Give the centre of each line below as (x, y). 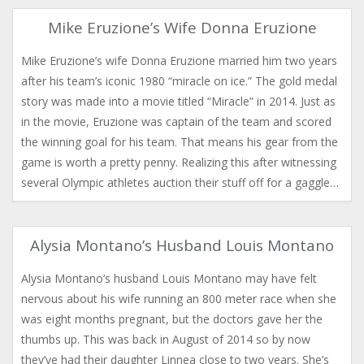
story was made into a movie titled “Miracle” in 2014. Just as (178, 101)
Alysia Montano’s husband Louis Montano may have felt (169, 278)
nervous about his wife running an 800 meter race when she (179, 299)
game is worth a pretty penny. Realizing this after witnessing (179, 162)
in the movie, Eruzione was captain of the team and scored (176, 121)
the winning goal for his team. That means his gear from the (180, 142)
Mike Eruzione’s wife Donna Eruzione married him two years (179, 61)
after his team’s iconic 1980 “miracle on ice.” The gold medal (179, 81)
